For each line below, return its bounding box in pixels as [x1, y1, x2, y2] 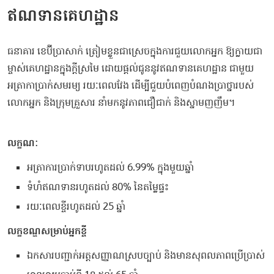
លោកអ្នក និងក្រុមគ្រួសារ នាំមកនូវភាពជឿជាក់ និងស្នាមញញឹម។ [7, 96, 235, 109]
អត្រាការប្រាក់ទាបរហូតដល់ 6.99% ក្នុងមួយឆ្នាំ [27, 161, 194, 174]
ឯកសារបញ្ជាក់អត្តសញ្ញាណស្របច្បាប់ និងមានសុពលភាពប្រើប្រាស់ [27, 249, 265, 262]
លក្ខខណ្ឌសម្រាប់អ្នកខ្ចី [7, 224, 87, 237]
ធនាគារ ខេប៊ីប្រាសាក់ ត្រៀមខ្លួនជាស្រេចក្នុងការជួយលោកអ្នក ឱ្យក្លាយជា [7, 45, 262, 57]
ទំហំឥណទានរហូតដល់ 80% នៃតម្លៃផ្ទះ [27, 180, 169, 193]
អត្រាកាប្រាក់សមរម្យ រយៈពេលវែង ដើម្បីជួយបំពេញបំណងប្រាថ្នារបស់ [7, 79, 254, 92]
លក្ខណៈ [7, 136, 38, 149]
